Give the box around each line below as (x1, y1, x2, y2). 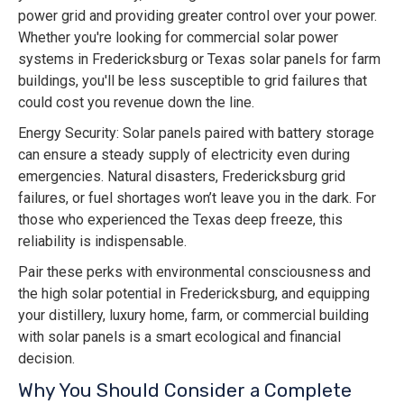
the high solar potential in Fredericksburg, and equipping (18, 285, 370, 303)
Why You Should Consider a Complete (18, 379, 352, 402)
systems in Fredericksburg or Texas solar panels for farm (18, 50, 381, 69)
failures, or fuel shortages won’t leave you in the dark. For (18, 189, 376, 207)
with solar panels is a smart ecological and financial (18, 328, 341, 346)
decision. (18, 350, 75, 368)
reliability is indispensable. (18, 233, 187, 251)
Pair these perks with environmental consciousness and (18, 263, 371, 281)
